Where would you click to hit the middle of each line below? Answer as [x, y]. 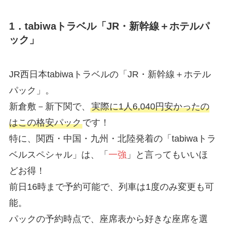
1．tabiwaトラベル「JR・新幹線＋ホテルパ [109, 26]
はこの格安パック [45, 123]
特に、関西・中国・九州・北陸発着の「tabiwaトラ [112, 139]
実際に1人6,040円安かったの [150, 107]
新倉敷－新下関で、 [49, 107]
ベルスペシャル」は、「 [59, 155]
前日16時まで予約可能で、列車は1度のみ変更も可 [111, 187]
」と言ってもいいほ [167, 155]
